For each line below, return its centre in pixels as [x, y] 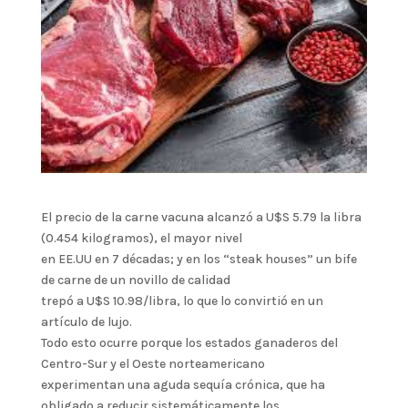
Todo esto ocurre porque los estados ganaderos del [189, 343]
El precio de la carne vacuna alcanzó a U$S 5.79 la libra [201, 218]
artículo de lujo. [86, 322]
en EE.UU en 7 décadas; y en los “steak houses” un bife [199, 260]
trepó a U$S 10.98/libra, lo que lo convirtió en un [182, 301]
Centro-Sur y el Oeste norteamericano [153, 364]
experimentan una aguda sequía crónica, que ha [183, 385]
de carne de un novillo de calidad [135, 280]
